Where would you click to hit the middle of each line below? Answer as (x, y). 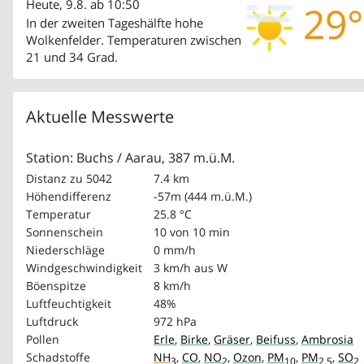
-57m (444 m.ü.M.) (203, 197)
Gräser (232, 340)
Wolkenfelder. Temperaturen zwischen (134, 40)
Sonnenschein (65, 232)
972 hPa (175, 322)
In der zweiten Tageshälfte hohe (115, 23)
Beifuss (276, 340)
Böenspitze (56, 286)
